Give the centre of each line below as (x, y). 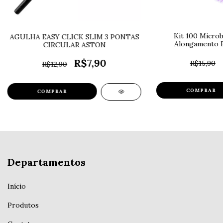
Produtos (23, 205)
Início (17, 186)
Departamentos (47, 162)
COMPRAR (201, 91)
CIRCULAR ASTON (74, 45)
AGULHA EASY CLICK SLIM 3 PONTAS (74, 37)
